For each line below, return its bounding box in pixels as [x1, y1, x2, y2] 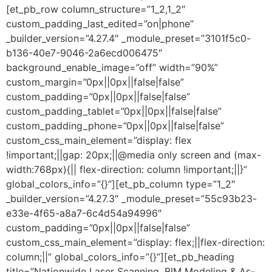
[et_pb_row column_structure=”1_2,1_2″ [6, 2, 185, 15]
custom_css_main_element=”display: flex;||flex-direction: [6, 236, 265, 248]
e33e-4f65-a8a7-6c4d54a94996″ [6, 206, 161, 219]
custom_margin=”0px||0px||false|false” [6, 75, 184, 88]
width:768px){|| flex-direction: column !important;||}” [6, 163, 247, 175]
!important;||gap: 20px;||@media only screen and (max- [6, 148, 261, 161]
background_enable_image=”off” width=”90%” [6, 61, 218, 73]
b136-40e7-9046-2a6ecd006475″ [6, 46, 162, 59]
